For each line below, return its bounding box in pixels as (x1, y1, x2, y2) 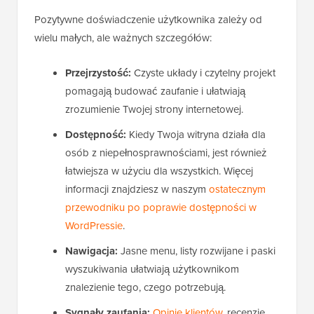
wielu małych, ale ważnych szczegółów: (34, 29, 212, 45)
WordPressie (65, 217, 123, 233)
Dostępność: (65, 126, 126, 142)
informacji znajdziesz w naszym (65, 181, 209, 196)
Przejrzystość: (65, 64, 131, 81)
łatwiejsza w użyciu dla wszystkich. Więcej (65, 163, 253, 178)
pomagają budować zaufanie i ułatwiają (65, 83, 245, 98)
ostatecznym (209, 181, 266, 196)
